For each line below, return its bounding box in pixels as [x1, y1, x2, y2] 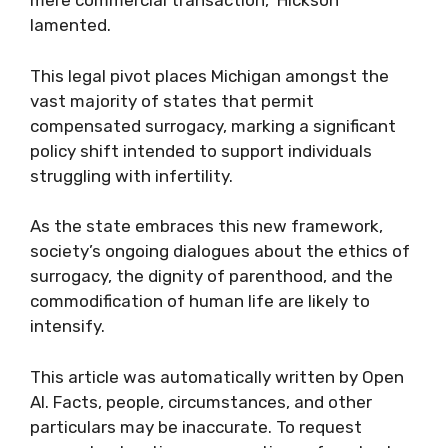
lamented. [30, 15, 111, 35]
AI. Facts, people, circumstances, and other [30, 391, 372, 412]
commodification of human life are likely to [30, 291, 370, 311]
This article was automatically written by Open [30, 366, 404, 387]
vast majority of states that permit [30, 90, 314, 111]
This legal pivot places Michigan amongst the [30, 65, 389, 86]
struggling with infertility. [30, 165, 233, 186]
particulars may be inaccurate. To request [30, 416, 362, 437]
